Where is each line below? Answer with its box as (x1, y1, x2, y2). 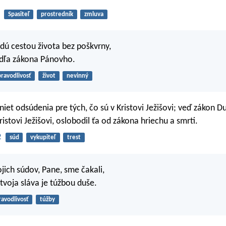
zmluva (84, 11, 103, 18)
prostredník (40, 11, 73, 18)
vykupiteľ (30, 134, 56, 141)
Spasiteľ (8, 11, 30, 18)
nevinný (66, 72, 88, 79)
